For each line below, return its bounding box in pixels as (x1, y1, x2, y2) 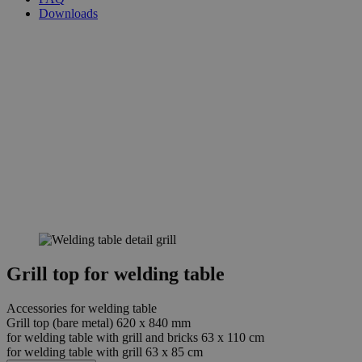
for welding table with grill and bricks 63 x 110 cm (6, 330, 264, 345)
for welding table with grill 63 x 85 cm (6, 345, 203, 360)
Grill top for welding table (6, 263, 225, 285)
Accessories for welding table (6, 301, 157, 316)
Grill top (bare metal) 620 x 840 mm (6, 316, 191, 330)
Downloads (39, 6, 98, 20)
